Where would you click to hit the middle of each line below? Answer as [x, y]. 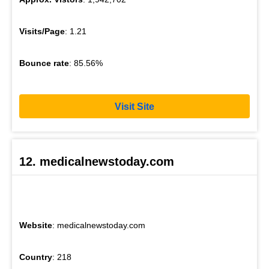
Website [36, 225]
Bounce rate [44, 63]
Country [36, 257]
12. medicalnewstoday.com [97, 161]
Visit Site [134, 106]
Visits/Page [42, 32]
